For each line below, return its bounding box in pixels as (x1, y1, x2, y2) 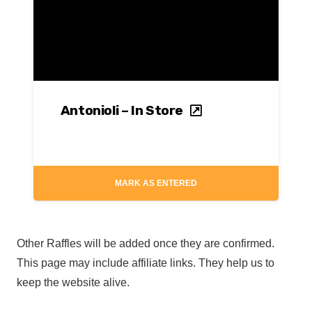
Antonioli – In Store (60, 102, 184, 119)
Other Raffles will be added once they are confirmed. (17, 237, 274, 250)
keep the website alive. (17, 276, 130, 289)
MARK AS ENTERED (115, 178, 197, 189)
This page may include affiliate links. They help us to (17, 257, 274, 270)
